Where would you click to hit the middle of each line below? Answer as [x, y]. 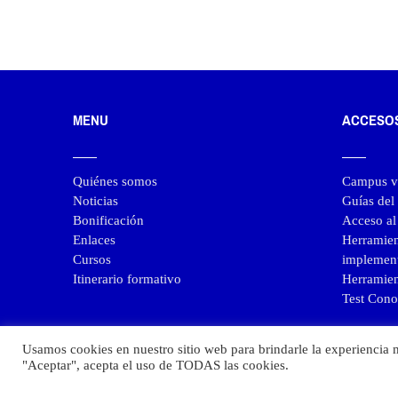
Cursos [92, 259]
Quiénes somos [115, 181]
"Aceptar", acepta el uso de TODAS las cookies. [155, 365]
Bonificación [108, 220]
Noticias [96, 200]
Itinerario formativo [127, 279]
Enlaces [94, 239]
